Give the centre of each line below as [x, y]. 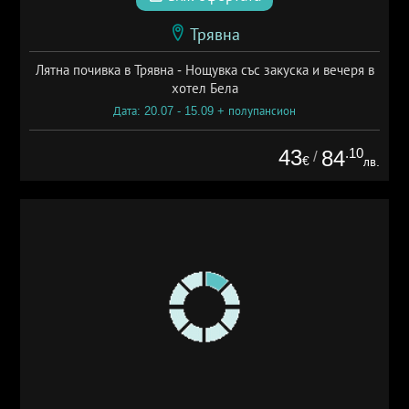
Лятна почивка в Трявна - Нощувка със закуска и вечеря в [204, 70]
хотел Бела [204, 89]
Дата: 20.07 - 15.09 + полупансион [204, 111]
